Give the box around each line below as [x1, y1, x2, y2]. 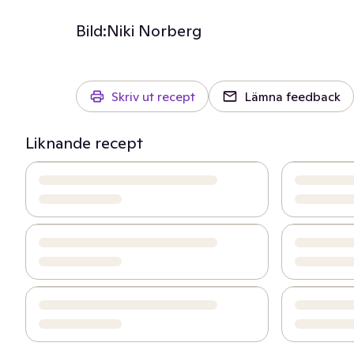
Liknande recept [25, 133, 143, 153]
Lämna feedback [244, 88, 341, 104]
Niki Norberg [107, 21, 201, 41]
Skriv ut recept [111, 88, 195, 104]
